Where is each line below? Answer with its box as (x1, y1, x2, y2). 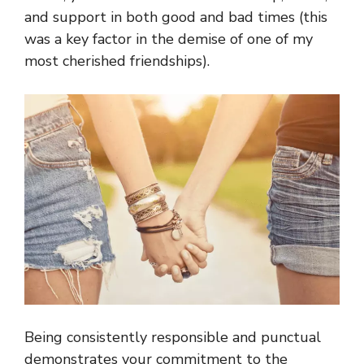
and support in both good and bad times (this (24, 7, 327, 28)
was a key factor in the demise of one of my (24, 29, 313, 50)
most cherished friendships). (24, 51, 210, 71)
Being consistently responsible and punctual (24, 327, 321, 348)
